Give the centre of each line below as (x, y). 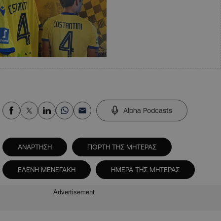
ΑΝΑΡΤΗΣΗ (35, 147)
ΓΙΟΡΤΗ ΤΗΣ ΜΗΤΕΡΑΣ (122, 147)
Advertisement (74, 192)
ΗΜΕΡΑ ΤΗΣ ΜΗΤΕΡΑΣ (145, 169)
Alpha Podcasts (148, 110)
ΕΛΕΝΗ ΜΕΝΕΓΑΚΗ (47, 169)
